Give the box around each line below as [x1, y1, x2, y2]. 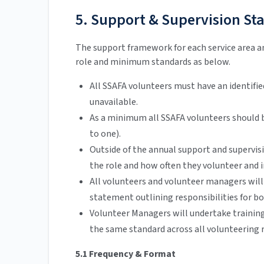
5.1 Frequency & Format [75, 247, 176, 261]
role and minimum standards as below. [75, 55, 230, 69]
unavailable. [90, 95, 138, 109]
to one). [90, 127, 121, 141]
